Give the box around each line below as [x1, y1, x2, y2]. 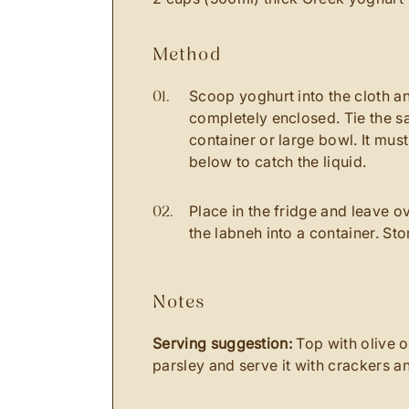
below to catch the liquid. [189, 152, 371, 172]
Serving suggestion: [152, 334, 293, 353]
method [169, 42, 222, 67]
